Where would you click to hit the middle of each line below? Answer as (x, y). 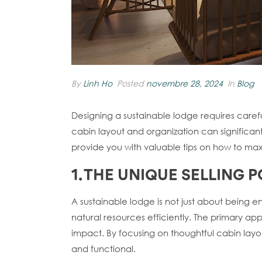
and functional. (104, 249)
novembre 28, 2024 (185, 84)
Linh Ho (98, 84)
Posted (130, 84)
